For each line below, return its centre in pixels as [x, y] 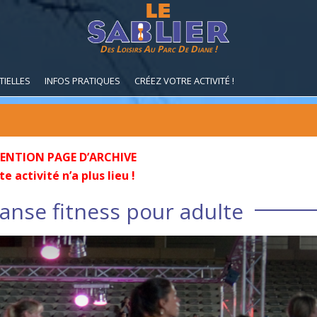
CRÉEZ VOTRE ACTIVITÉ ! [184, 81]
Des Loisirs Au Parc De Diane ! [158, 49]
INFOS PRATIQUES [82, 81]
